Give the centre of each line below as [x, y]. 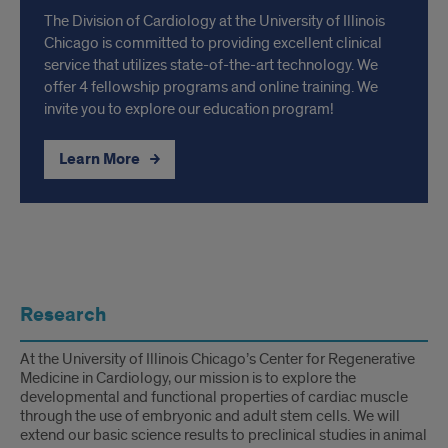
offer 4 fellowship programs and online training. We [211, 87]
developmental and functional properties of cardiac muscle [214, 397]
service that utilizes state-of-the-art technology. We [211, 65]
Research [63, 315]
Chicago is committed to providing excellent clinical [213, 43]
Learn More [101, 159]
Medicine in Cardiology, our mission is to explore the [188, 378]
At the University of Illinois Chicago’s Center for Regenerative [217, 359]
